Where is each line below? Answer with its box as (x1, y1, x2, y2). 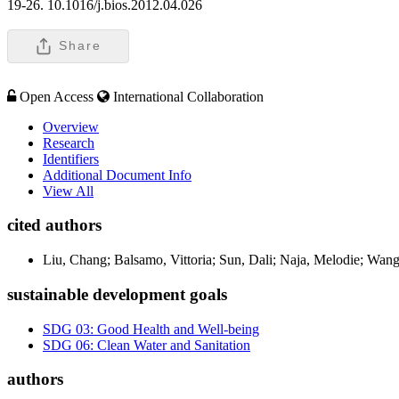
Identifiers (43, 151, 99, 167)
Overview (43, 118, 99, 134)
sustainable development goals (7, 284, 227, 304)
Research (43, 134, 94, 151)
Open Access (20, 88, 94, 104)
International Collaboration (113, 88, 264, 104)
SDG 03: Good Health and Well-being (43, 321, 259, 337)
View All (43, 183, 94, 199)
